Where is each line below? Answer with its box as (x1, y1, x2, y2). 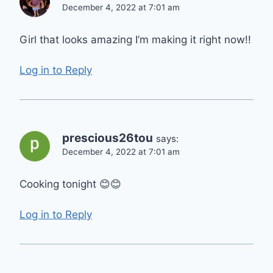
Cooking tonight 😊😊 (19, 177, 121, 190)
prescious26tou (62, 131, 153, 146)
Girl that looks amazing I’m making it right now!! (19, 33, 251, 46)
